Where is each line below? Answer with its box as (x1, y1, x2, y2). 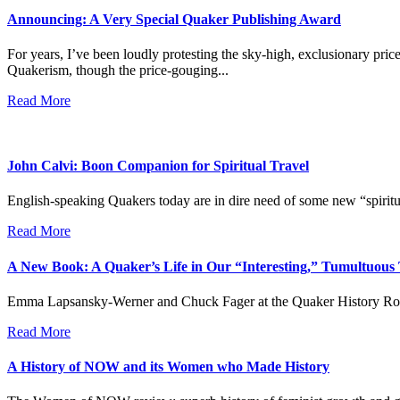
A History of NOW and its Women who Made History (7, 359, 329, 375)
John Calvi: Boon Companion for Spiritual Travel (7, 158, 309, 174)
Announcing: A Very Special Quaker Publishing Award (7, 11, 341, 27)
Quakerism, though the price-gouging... (7, 62, 229, 78)
